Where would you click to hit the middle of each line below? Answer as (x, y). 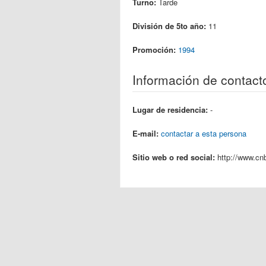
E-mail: (147, 133)
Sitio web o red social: (175, 157)
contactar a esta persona (204, 133)
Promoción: (155, 50)
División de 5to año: (170, 26)
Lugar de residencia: (171, 110)
